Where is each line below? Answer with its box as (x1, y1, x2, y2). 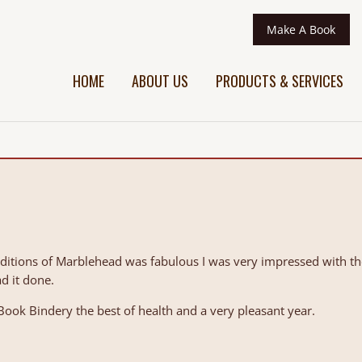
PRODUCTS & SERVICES (215, 70, 343, 91)
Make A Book (267, 22, 336, 37)
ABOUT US (131, 70, 188, 91)
